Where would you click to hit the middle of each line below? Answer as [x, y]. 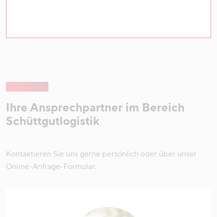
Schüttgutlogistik [53, 121]
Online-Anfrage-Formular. [51, 166]
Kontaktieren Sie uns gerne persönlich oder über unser [101, 154]
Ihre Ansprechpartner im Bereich [95, 108]
